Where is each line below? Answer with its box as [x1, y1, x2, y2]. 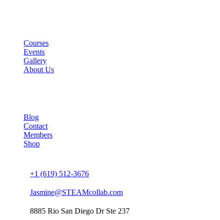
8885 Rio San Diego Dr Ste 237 [30, 206, 130, 215]
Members [24, 130, 53, 139]
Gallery [24, 56, 47, 65]
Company [4, 84, 34, 93]
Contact [24, 121, 48, 130]
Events [24, 47, 45, 56]
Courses [24, 38, 49, 47]
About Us [24, 65, 54, 74]
